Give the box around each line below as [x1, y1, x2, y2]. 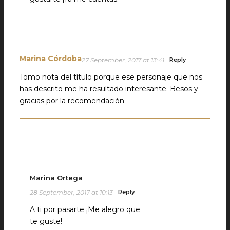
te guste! [30, 216, 62, 226]
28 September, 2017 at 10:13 [30, 188, 113, 196]
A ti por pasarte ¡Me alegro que [30, 204, 140, 214]
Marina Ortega [30, 173, 83, 182]
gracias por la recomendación [20, 95, 124, 105]
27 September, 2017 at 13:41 [82, 55, 164, 64]
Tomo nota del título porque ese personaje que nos [20, 72, 202, 82]
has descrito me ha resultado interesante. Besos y [20, 84, 198, 93]
